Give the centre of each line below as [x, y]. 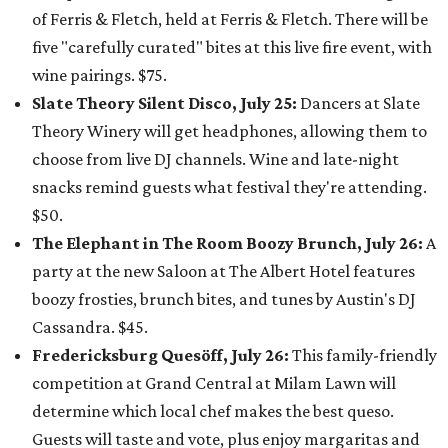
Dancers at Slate [358, 103]
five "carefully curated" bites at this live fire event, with [232, 47]
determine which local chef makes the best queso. [213, 411]
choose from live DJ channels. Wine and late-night [215, 159]
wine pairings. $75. [99, 75]
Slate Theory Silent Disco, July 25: [164, 103]
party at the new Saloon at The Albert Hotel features [223, 271]
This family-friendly [364, 355]
